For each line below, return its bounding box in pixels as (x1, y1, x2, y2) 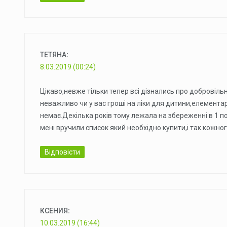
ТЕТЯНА (40, 50, 66, 59)
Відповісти (45, 147, 80, 156)
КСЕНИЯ (40, 206, 68, 215)
